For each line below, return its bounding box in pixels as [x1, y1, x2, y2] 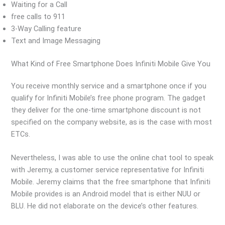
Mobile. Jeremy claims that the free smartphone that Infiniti [11, 177, 211, 186]
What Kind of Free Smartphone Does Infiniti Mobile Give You [11, 59, 211, 68]
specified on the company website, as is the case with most [11, 117, 212, 127]
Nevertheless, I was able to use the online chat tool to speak [11, 153, 214, 162]
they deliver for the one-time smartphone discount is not [11, 105, 201, 115]
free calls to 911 [11, 12, 66, 21]
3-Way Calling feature [11, 24, 82, 33]
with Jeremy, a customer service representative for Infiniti [11, 165, 204, 174]
